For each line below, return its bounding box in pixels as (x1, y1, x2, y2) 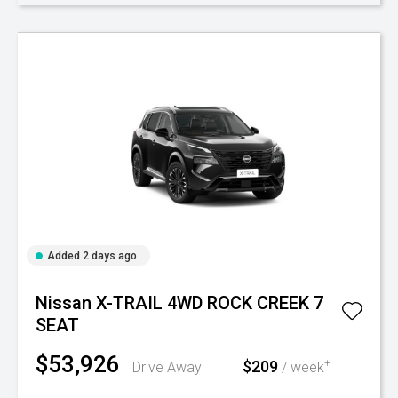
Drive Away (132, 359, 202, 376)
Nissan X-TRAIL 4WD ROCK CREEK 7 (36, 292, 323, 314)
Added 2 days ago (47, 250, 137, 262)
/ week (278, 359, 324, 376)
